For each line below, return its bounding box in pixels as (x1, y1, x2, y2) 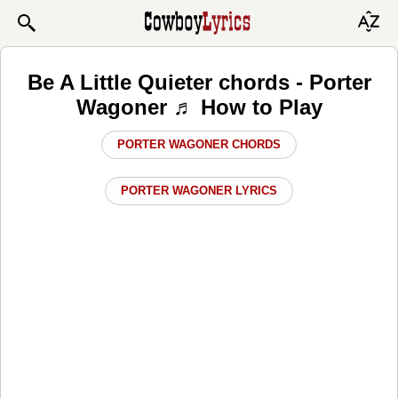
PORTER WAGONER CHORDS (117, 137, 281, 151)
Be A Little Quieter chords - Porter (27, 69, 371, 94)
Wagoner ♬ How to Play (76, 94, 322, 119)
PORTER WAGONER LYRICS (121, 183, 277, 197)
